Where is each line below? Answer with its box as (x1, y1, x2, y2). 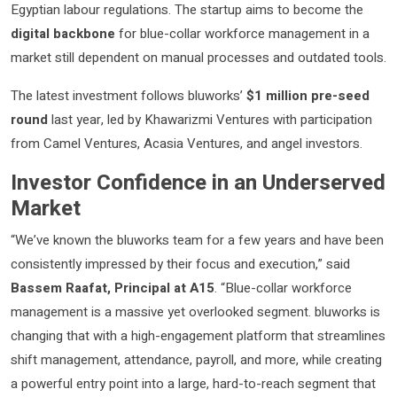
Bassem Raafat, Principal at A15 (11, 277, 214, 298)
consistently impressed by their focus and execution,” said (11, 253, 350, 274)
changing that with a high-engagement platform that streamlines (11, 325, 385, 346)
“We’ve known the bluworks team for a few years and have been (11, 230, 384, 250)
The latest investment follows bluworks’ (11, 85, 246, 105)
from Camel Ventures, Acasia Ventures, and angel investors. (11, 133, 362, 153)
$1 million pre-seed (246, 85, 370, 105)
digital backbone (11, 23, 115, 43)
